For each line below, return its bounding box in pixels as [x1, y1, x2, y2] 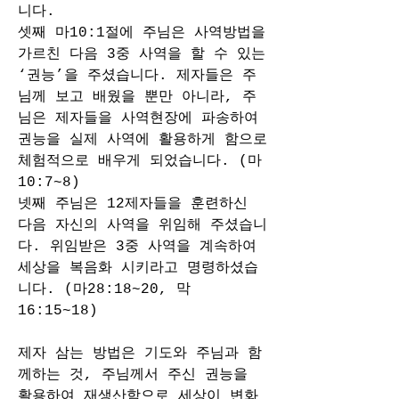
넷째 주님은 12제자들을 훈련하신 [18, 196, 248, 212]
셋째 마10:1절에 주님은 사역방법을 [18, 25, 265, 41]
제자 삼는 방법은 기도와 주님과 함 [18, 346, 262, 362]
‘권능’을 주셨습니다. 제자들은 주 [18, 68, 256, 84]
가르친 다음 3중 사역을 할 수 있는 [18, 46, 265, 62]
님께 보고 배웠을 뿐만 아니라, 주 [18, 89, 256, 105]
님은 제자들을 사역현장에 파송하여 [18, 110, 258, 126]
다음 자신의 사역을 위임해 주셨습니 [18, 217, 267, 233]
